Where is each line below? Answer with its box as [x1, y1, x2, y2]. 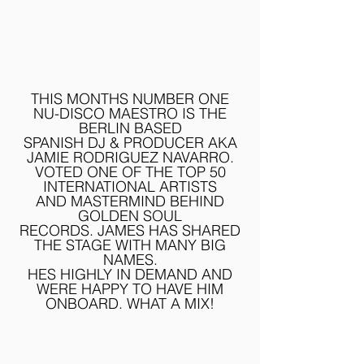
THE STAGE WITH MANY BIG [34, 236, 226, 254]
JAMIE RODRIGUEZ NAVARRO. [26, 148, 234, 167]
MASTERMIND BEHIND [67, 192, 224, 210]
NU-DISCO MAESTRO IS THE [33, 104, 227, 123]
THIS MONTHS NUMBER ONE [31, 89, 229, 108]
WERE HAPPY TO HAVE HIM [37, 279, 223, 298]
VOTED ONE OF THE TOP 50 [34, 162, 226, 181]
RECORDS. [19, 221, 93, 240]
